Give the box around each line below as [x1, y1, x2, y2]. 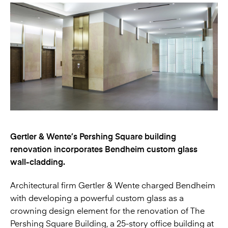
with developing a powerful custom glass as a [10, 194, 184, 204]
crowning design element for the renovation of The [10, 207, 205, 216]
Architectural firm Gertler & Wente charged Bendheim [10, 181, 215, 191]
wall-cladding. [10, 157, 65, 167]
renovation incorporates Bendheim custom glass [10, 145, 197, 154]
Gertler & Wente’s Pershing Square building [10, 132, 176, 141]
